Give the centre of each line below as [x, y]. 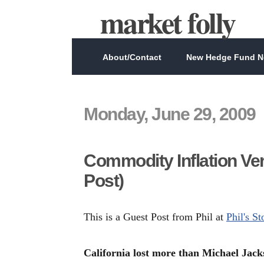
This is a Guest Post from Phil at [155, 217]
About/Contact [132, 57]
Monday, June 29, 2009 [170, 114]
